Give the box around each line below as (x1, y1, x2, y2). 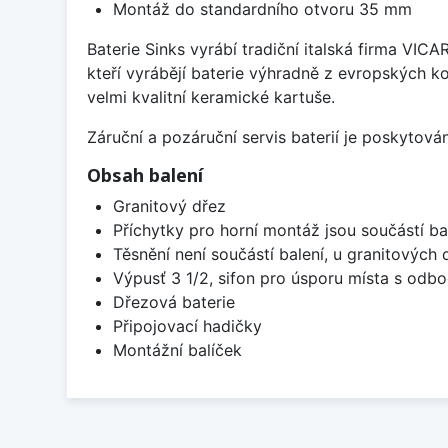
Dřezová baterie (112, 292, 235, 313)
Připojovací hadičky (112, 316, 262, 337)
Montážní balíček (112, 340, 242, 361)
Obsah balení (87, 163, 203, 188)
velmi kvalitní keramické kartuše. (87, 87, 335, 108)
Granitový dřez (112, 196, 226, 217)
